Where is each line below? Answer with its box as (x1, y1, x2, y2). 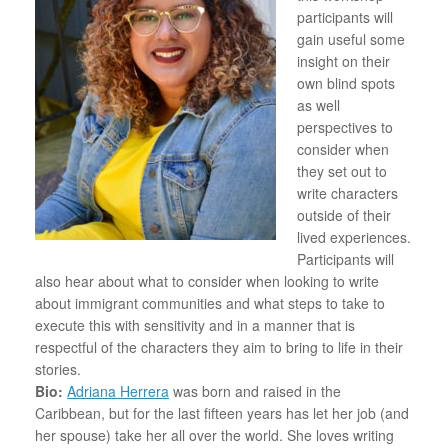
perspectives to (297, 116, 393, 137)
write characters (297, 182, 398, 203)
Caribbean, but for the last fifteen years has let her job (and (35, 402, 409, 423)
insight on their (297, 50, 390, 71)
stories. (35, 358, 81, 379)
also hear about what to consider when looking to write (35, 270, 379, 291)
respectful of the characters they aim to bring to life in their (35, 336, 403, 357)
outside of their (297, 204, 391, 225)
